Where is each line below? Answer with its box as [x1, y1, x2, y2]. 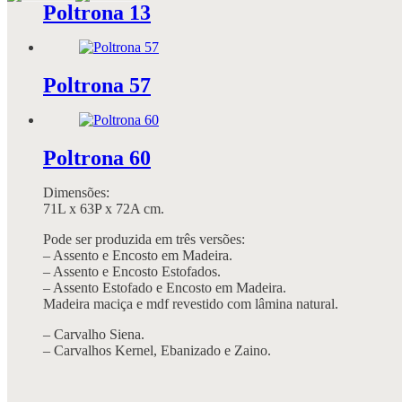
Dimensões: [43, 184, 109, 200]
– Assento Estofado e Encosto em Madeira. [43, 279, 286, 295]
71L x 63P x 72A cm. [43, 200, 164, 216]
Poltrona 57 [43, 73, 151, 97]
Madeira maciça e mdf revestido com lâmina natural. [43, 295, 338, 311]
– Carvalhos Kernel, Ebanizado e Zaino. [43, 342, 271, 358]
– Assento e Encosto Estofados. [43, 263, 221, 279]
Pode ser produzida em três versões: [43, 231, 245, 247]
